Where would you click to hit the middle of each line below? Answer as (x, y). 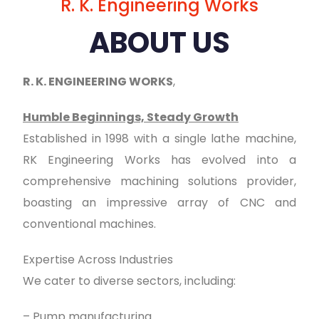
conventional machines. (89, 224)
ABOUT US (159, 42)
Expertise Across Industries (98, 259)
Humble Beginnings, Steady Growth (131, 117)
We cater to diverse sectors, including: (129, 281)
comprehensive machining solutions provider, (159, 181)
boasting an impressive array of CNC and (159, 202)
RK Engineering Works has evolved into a (159, 159)
